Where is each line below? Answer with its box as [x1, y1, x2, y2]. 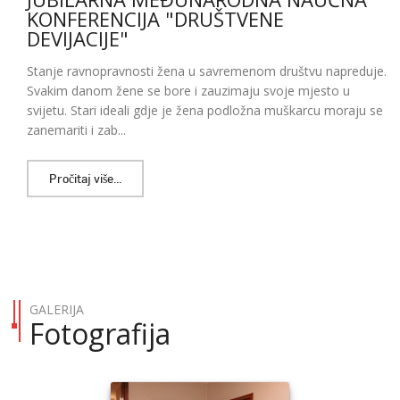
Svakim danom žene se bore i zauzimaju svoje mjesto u [27, 82, 350, 100]
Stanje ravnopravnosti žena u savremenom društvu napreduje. [27, 62, 387, 80]
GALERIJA [29, 301, 84, 319]
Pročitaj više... [49, 171, 121, 187]
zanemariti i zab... [27, 121, 126, 139]
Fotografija [29, 314, 171, 354]
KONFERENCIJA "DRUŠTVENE [27, 5, 284, 33]
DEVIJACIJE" [27, 25, 129, 53]
